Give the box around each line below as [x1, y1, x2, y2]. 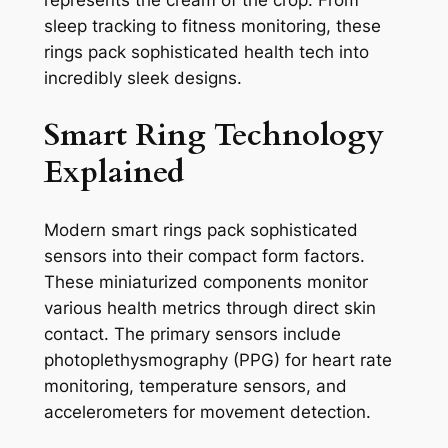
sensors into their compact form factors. [43, 245, 365, 266]
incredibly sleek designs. [43, 68, 242, 89]
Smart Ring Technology [43, 114, 384, 156]
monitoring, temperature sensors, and [43, 375, 347, 396]
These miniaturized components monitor [43, 271, 368, 292]
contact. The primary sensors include [43, 323, 341, 344]
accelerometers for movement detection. [43, 401, 371, 422]
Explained [43, 151, 185, 193]
